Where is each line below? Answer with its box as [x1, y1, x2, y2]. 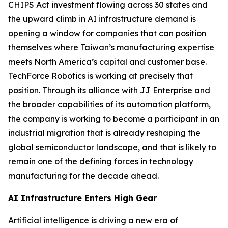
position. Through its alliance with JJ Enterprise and [8, 84, 210, 95]
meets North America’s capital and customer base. [8, 56, 207, 67]
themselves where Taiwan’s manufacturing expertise [8, 42, 214, 52]
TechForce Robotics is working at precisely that [8, 70, 193, 81]
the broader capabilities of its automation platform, [8, 99, 211, 109]
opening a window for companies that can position [8, 27, 206, 38]
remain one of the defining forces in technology [8, 156, 193, 166]
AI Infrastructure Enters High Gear [8, 192, 157, 203]
